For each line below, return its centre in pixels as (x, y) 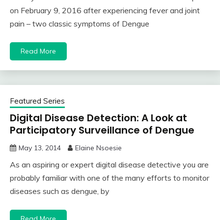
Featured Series (37, 101)
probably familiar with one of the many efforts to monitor (110, 178)
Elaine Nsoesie (98, 148)
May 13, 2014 (40, 148)
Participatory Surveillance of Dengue (102, 130)
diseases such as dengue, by (60, 191)
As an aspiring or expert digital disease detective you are (109, 165)
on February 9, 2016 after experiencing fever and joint (105, 11)
